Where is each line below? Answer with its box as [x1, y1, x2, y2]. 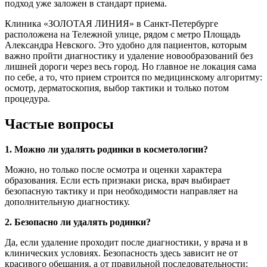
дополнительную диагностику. [5, 196, 130, 207]
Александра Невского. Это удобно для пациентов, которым [5, 40, 247, 51]
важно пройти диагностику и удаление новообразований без [5, 51, 253, 61]
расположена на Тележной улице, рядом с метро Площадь [5, 29, 240, 40]
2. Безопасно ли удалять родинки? [5, 216, 151, 227]
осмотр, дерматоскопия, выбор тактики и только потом [5, 83, 229, 94]
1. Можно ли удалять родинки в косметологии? [5, 144, 208, 154]
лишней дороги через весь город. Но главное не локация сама [5, 61, 256, 72]
